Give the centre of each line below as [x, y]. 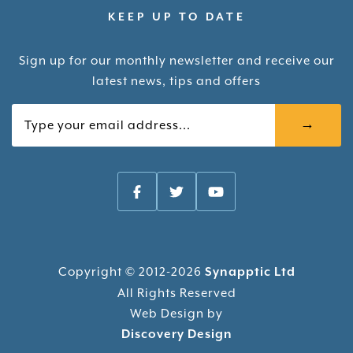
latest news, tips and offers [176, 82]
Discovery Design [176, 335]
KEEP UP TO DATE [176, 18]
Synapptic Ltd [250, 273]
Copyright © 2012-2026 [131, 272]
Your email [45, 114]
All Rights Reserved [176, 294]
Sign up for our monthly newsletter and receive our [176, 61]
